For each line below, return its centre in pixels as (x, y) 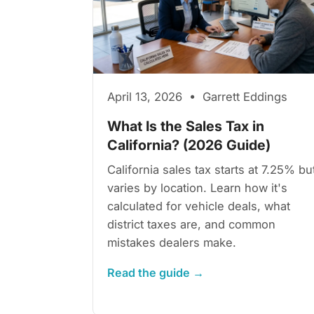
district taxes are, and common (191, 224)
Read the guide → (156, 272)
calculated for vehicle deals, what (199, 206)
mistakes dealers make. (172, 242)
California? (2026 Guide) (189, 145)
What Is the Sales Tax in (186, 126)
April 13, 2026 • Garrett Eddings (197, 96)
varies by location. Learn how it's (197, 187)
